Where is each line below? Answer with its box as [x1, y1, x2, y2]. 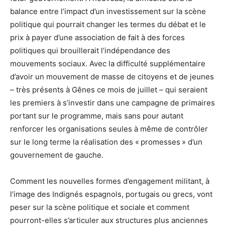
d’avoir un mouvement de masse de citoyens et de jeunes [10, 72, 214, 82]
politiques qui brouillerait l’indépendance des [10, 46, 170, 56]
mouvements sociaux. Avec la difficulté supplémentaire [10, 59, 205, 69]
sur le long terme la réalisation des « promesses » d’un [10, 137, 202, 147]
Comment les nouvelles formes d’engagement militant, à [10, 176, 209, 186]
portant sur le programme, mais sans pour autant [10, 111, 183, 121]
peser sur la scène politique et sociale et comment [10, 202, 189, 212]
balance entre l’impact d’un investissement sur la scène [10, 7, 206, 17]
